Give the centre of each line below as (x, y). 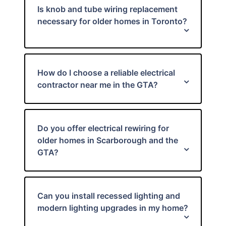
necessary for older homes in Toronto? (112, 21)
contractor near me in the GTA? (98, 85)
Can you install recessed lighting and (109, 196)
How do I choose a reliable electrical (106, 73)
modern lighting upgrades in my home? (113, 208)
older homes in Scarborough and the (108, 140)
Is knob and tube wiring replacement (107, 9)
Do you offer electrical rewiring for (103, 128)
